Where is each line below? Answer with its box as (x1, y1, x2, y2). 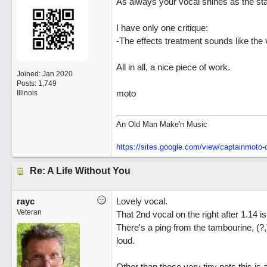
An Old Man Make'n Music (116, 120, 207, 129)
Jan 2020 (42, 70, 73, 79)
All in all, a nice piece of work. (116, 62, 230, 72)
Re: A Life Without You (29, 166, 131, 176)
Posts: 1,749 (16, 79, 57, 88)
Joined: (16, 70, 42, 79)
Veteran (16, 208, 42, 216)
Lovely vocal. (116, 196, 167, 206)
